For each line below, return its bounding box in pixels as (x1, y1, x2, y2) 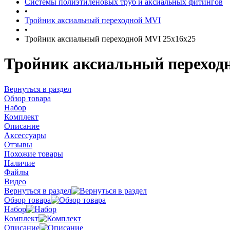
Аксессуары (4, 130, 46, 140)
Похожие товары (4, 149, 63, 158)
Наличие (4, 158, 35, 167)
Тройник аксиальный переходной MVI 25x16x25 (25, 34, 196, 43)
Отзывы (4, 140, 32, 149)
